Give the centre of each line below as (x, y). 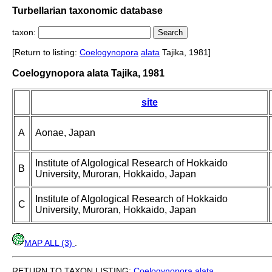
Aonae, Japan (65, 133)
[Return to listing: (46, 53)
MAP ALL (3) (49, 243)
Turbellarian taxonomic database (87, 10)
